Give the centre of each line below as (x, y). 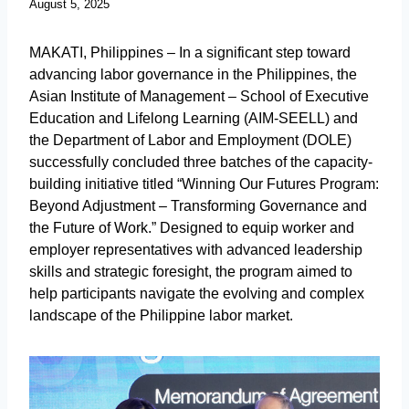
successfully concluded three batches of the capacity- (201, 163)
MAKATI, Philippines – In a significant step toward (190, 53)
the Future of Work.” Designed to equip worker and (192, 228)
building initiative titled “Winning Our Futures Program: (204, 184)
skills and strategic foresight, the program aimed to (191, 272)
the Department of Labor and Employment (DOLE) (190, 141)
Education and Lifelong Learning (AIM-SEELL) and (194, 119)
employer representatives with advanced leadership (196, 250)
